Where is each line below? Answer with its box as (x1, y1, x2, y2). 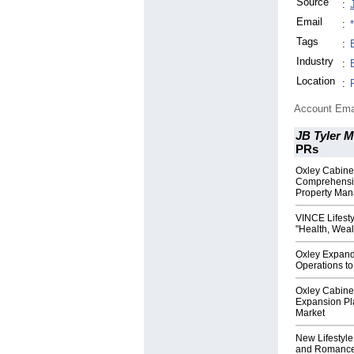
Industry (296, 55, 333, 68)
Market (296, 307, 325, 319)
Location (296, 75, 335, 88)
